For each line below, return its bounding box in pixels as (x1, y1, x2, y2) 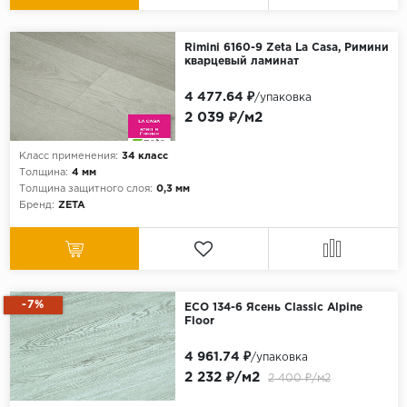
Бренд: (18, 201, 55, 211)
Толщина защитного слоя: (18, 184, 153, 194)
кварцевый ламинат (184, 56, 299, 67)
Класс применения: (18, 152, 118, 162)
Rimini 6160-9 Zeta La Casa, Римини (184, 43, 389, 54)
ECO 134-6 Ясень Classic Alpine (184, 303, 362, 313)
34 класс (121, 152, 168, 162)
